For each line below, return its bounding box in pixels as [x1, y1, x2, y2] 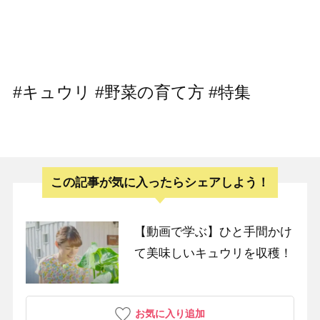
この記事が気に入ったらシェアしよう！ [51, 175, 269, 189]
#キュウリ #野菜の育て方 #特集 [12, 82, 251, 101]
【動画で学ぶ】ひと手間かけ [134, 224, 292, 239]
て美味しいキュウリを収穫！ [134, 246, 292, 260]
